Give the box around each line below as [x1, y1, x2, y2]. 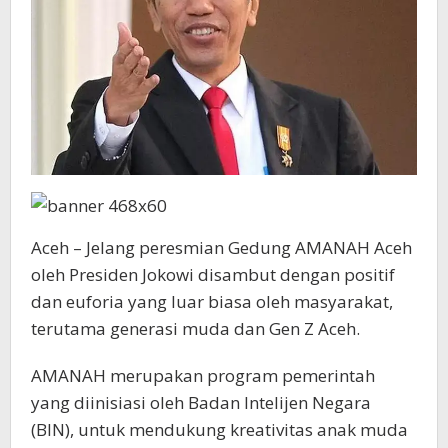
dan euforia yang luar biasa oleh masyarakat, [31, 289, 393, 313]
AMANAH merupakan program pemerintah [31, 363, 375, 387]
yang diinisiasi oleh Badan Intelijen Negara [31, 390, 371, 414]
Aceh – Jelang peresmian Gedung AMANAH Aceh [31, 235, 412, 259]
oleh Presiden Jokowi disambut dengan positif [31, 262, 395, 286]
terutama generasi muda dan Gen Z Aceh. [31, 316, 360, 340]
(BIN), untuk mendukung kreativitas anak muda [31, 417, 408, 441]
